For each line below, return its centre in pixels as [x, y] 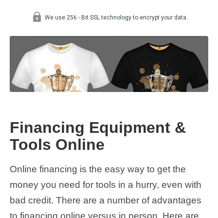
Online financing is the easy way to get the [98, 169]
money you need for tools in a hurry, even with [106, 184]
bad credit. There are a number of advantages [106, 200]
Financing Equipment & [98, 128]
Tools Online [57, 145]
